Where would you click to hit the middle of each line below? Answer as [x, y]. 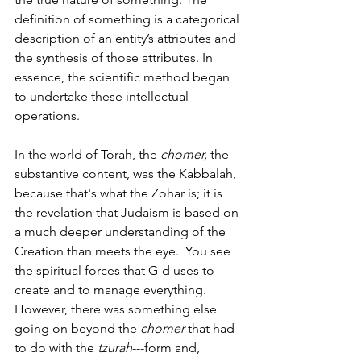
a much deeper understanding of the [122, 231]
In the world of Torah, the [87, 154]
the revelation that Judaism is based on [128, 212]
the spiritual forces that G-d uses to [116, 270]
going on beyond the [77, 328]
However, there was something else [117, 309]
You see [208, 251]
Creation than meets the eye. [97, 251]
